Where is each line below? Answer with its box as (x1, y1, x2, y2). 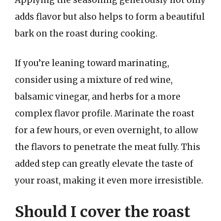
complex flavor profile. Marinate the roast (15, 108, 194, 119)
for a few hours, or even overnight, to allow (15, 124, 198, 136)
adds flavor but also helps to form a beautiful (15, 11, 205, 22)
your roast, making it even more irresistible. (15, 175, 203, 186)
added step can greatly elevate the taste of (15, 158, 193, 169)
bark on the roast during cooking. (15, 28, 157, 39)
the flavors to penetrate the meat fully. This (15, 141, 200, 152)
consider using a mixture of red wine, (15, 74, 173, 85)
